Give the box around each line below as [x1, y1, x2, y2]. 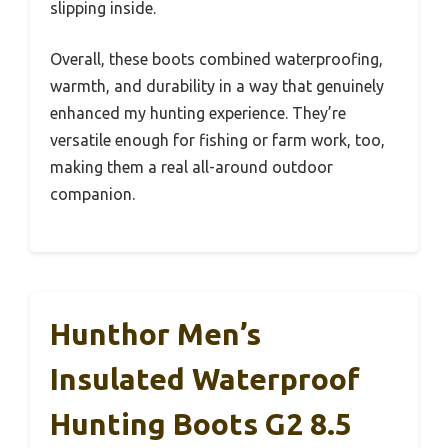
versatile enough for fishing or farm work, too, [50, 130, 385, 149]
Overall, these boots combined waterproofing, [50, 49, 383, 68]
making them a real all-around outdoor [50, 157, 333, 176]
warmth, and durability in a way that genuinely [50, 76, 384, 95]
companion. [50, 184, 135, 203]
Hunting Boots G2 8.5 [50, 406, 352, 441]
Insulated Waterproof [50, 361, 360, 396]
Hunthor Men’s [50, 316, 261, 351]
